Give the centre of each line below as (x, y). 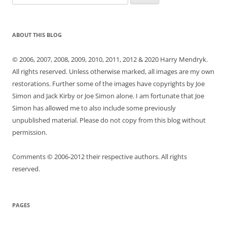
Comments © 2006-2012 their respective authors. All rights (100, 157)
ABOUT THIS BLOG (37, 35)
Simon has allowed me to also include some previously (94, 108)
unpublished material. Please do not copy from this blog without (109, 120)
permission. (30, 133)
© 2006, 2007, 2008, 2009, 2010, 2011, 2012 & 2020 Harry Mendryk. (110, 60)
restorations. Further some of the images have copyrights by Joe (108, 84)
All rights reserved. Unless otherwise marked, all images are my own (113, 72)
